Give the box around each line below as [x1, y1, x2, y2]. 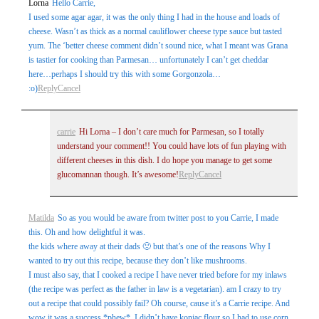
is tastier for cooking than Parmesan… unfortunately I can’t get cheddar [28, 54, 268, 65]
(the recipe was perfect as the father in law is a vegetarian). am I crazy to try [28, 283, 281, 294]
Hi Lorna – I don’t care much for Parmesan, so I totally [78, 126, 264, 137]
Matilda [28, 212, 54, 223]
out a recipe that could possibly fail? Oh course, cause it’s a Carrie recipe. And [28, 298, 290, 308]
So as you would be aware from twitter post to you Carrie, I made [57, 212, 278, 223]
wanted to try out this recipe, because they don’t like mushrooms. [28, 255, 247, 266]
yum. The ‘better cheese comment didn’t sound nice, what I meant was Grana [28, 40, 288, 51]
